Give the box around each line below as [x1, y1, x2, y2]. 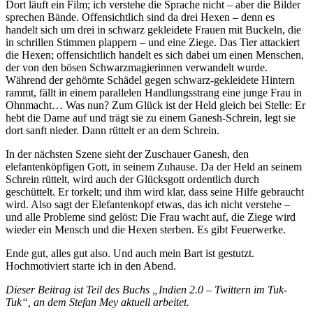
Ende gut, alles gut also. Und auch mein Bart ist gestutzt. [6, 247, 254, 259]
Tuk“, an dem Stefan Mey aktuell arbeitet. [6, 296, 189, 308]
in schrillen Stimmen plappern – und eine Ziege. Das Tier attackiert [6, 36, 300, 48]
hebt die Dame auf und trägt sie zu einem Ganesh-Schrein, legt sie [6, 111, 296, 124]
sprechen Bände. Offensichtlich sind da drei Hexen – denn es [6, 10, 275, 23]
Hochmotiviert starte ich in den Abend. [6, 259, 176, 272]
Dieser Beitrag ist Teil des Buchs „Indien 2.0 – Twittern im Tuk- [6, 283, 287, 296]
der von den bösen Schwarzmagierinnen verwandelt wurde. [6, 61, 268, 73]
